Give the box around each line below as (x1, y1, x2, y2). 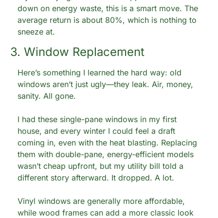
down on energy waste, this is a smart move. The (18, 3, 198, 13)
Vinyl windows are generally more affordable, (18, 196, 185, 206)
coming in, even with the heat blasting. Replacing (18, 138, 197, 147)
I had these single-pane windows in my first (18, 114, 177, 124)
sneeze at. (18, 27, 55, 36)
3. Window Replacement (10, 45, 145, 59)
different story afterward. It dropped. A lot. (18, 173, 174, 182)
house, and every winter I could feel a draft (18, 126, 175, 136)
